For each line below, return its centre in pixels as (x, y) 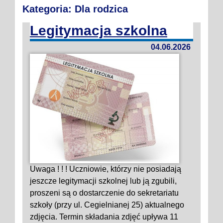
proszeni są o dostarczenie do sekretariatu (104, 193)
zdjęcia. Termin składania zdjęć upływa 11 (104, 217)
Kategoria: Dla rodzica (75, 9)
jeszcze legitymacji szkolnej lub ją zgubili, (103, 181)
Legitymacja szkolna (99, 31)
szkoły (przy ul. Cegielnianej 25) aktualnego (107, 205)
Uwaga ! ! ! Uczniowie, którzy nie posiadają (106, 169)
